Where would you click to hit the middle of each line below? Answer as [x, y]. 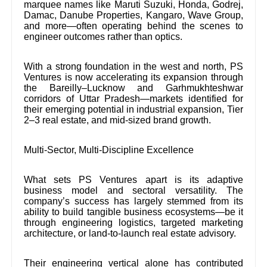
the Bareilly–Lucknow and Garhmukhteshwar [133, 88]
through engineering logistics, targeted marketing [133, 222]
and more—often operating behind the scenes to [133, 26]
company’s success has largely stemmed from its [133, 201]
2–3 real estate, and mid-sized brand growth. [118, 120]
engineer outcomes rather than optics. [103, 36]
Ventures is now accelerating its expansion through [133, 77]
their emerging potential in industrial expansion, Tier [133, 109]
